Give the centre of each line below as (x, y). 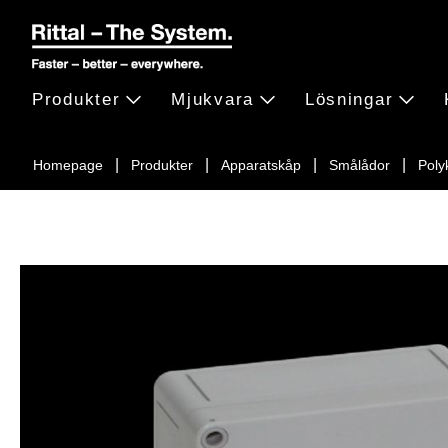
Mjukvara (212, 99)
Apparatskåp (261, 165)
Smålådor (359, 165)
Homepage (68, 165)
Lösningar (349, 99)
